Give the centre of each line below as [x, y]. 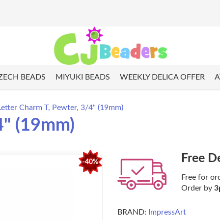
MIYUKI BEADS [82, 77]
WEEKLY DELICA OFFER [162, 77]
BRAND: [132, 212]
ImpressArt [167, 212]
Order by [198, 188]
